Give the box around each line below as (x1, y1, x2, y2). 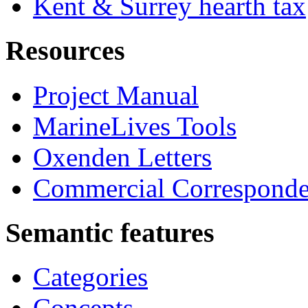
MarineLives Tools (33, 111, 236, 141)
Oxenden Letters (33, 142, 212, 172)
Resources (5, 35, 125, 67)
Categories (33, 262, 148, 292)
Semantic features (5, 217, 214, 248)
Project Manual (33, 80, 199, 110)
